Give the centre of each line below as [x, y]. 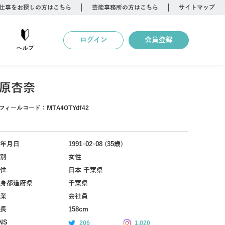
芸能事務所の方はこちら [125, 8]
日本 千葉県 [86, 170]
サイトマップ [197, 8]
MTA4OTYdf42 [68, 108]
